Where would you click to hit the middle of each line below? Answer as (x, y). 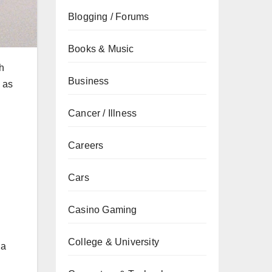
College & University (114, 242)
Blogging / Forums (109, 17)
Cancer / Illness (103, 113)
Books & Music (101, 49)
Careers (86, 145)
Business (89, 81)
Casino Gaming (103, 210)
